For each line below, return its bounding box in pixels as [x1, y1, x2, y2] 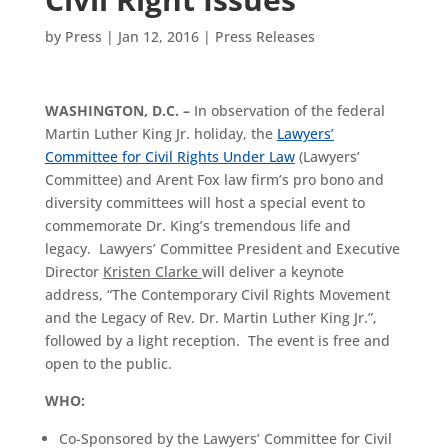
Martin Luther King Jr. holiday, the [44, 124, 277, 143]
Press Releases [214, 27, 315, 46]
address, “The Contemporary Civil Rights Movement [44, 285, 390, 304]
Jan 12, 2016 [117, 27, 199, 46]
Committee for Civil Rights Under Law [44, 147, 295, 166]
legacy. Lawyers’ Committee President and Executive [44, 239, 400, 258]
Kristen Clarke [102, 262, 202, 281]
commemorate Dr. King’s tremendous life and [44, 216, 351, 235]
